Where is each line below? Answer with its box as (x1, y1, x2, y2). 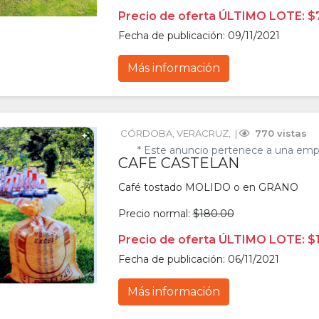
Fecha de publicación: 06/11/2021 (117, 253, 279, 266)
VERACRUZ (176, 127, 229, 140)
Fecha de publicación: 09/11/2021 (117, 29, 280, 43)
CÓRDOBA (120, 127, 172, 140)
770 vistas (251, 127, 307, 140)
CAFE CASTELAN (117, 155, 239, 172)
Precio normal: (117, 207, 193, 221)
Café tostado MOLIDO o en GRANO (117, 181, 298, 194)
